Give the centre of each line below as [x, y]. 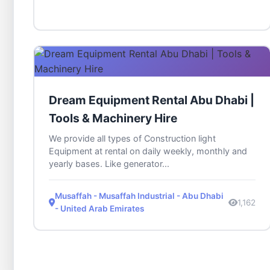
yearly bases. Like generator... [109, 164]
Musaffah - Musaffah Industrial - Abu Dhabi [139, 196]
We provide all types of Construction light [132, 139]
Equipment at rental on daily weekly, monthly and [148, 151]
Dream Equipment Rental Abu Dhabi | [152, 100]
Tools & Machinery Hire [113, 118]
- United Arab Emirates [99, 209]
